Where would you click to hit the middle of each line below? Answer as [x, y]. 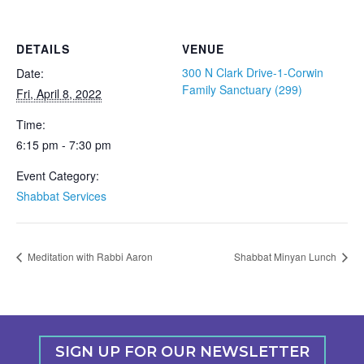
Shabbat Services [61, 196]
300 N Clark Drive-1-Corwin [253, 72]
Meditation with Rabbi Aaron [89, 257]
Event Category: [58, 175]
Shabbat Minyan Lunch [286, 257]
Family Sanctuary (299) [242, 89]
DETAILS [43, 49]
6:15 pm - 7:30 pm [64, 145]
